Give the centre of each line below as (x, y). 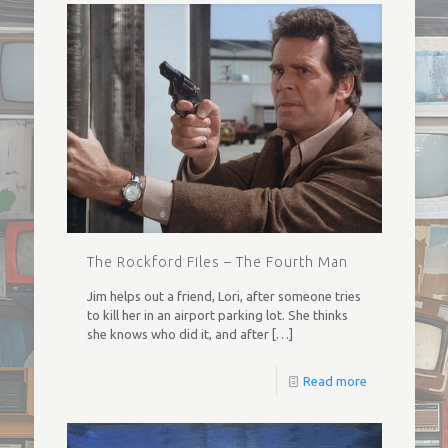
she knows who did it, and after (177, 334)
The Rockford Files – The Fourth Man (217, 262)
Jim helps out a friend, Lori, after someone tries (223, 296)
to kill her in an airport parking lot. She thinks (217, 315)
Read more (334, 381)
